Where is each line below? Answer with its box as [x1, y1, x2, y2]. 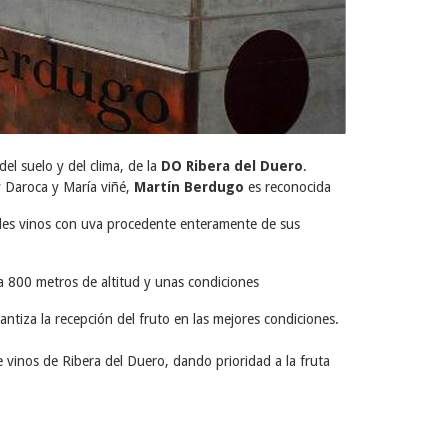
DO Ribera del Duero [161, 157, 303, 174]
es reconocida [244, 178, 331, 195]
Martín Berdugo [134, 178, 244, 195]
